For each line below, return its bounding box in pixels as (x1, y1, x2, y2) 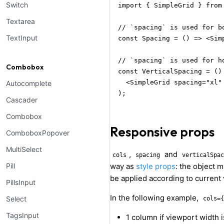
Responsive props (110, 123, 214, 140)
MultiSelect (6, 145, 42, 153)
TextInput (6, 33, 37, 42)
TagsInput (6, 211, 39, 219)
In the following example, (110, 193, 200, 203)
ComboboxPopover (6, 128, 69, 137)
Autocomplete (6, 79, 51, 87)
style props (136, 161, 175, 171)
